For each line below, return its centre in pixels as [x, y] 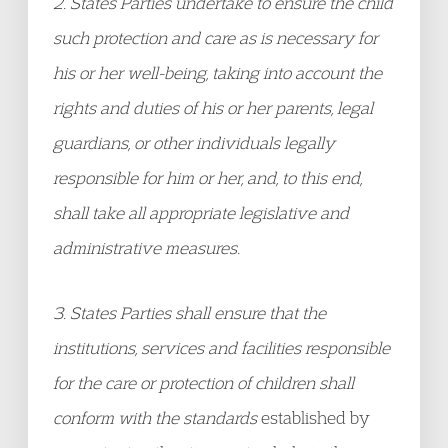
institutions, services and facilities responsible [221, 347]
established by [315, 417]
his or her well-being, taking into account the [217, 72]
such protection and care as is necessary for [215, 37]
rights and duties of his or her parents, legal [213, 107]
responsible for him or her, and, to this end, [207, 177]
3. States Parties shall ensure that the [189, 312]
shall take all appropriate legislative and [201, 212]
